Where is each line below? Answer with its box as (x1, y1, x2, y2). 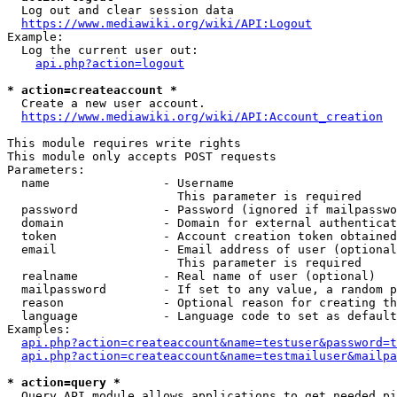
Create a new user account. (7, 97, 206, 110)
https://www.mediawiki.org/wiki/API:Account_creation (21, 110, 383, 123)
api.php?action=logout (35, 57, 184, 70)
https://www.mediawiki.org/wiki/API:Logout (21, 17, 312, 30)
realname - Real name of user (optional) (7, 269, 376, 283)
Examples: (7, 323, 71, 336)
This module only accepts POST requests (7, 150, 276, 163)
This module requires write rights (7, 136, 241, 150)
